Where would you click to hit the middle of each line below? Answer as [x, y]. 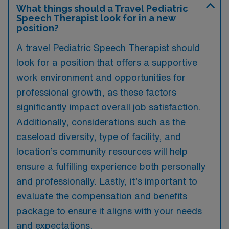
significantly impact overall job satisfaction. [109, 107]
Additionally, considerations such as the [101, 121]
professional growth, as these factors [96, 92]
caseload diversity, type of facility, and [99, 136]
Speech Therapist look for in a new [96, 18]
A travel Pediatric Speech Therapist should [108, 47]
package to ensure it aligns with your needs [109, 210]
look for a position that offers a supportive [107, 62]
